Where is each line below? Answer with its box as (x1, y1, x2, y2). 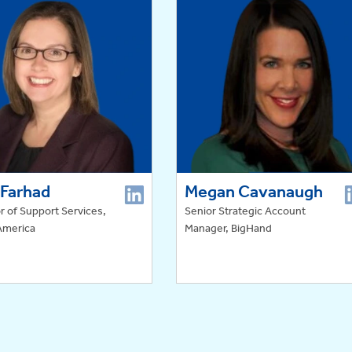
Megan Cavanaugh (185, 180, 323, 203)
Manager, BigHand (185, 221, 272, 235)
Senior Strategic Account (185, 203, 306, 218)
